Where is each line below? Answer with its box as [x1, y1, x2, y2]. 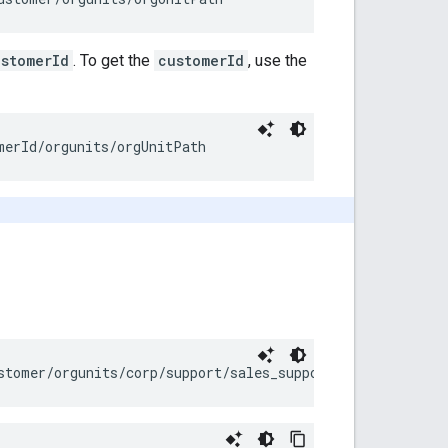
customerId [158, 50, 244, 70]
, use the [248, 50, 307, 70]
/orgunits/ [37, 136, 117, 156]
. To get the [73, 50, 154, 70]
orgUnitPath [117, 136, 206, 156]
